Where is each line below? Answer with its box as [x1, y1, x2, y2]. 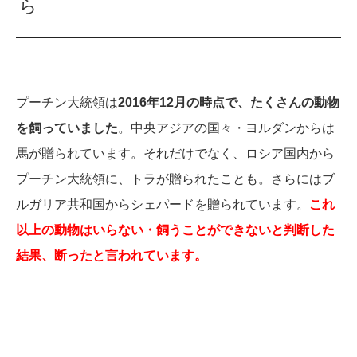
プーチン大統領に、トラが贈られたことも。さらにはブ [16, 171, 335, 186]
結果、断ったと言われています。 [16, 248, 207, 262]
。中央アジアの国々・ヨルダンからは [118, 120, 335, 135]
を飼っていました [16, 120, 118, 135]
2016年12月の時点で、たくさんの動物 [118, 95, 339, 109]
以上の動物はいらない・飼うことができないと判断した [16, 222, 335, 237]
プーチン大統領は [16, 95, 118, 109]
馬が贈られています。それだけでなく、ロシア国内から [16, 146, 335, 160]
